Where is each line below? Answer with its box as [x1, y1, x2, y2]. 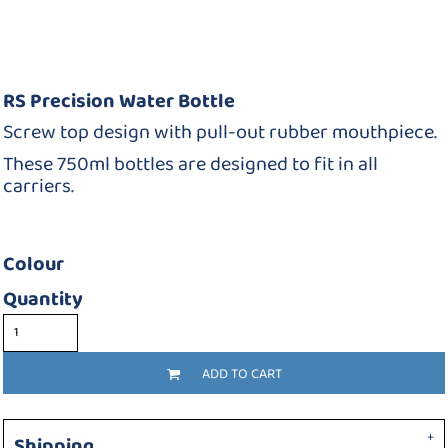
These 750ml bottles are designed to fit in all [3, 148, 378, 180]
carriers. [3, 170, 74, 202]
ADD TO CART [201, 362, 282, 385]
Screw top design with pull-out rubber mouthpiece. [3, 116, 437, 148]
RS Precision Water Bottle [3, 85, 235, 117]
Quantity [3, 283, 83, 315]
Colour [3, 248, 64, 280]
